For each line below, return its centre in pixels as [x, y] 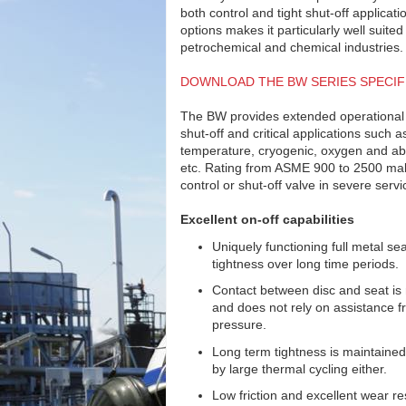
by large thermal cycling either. [300, 368]
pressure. [239, 324]
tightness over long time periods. [305, 263]
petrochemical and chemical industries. [292, 47]
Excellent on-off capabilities [267, 219]
